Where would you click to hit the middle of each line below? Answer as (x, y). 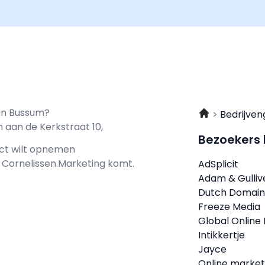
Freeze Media (230, 207)
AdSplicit (219, 164)
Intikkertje (222, 235)
